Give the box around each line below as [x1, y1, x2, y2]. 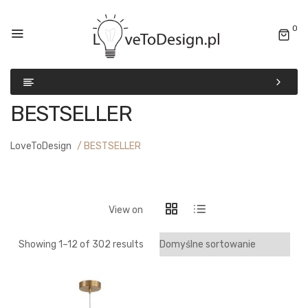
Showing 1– [18, 239, 67, 251]
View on [108, 204, 143, 217]
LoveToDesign [10, 140, 71, 153]
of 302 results [77, 239, 144, 251]
